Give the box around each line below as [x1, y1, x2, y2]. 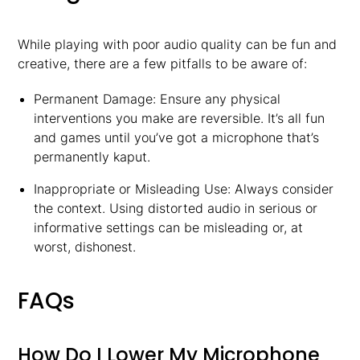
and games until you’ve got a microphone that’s [33, 129, 319, 145]
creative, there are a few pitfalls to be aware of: [18, 55, 308, 72]
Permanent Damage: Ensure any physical [33, 91, 280, 107]
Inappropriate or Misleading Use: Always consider [33, 181, 333, 197]
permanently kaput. [33, 149, 150, 165]
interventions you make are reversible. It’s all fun [33, 110, 325, 126]
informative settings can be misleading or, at [33, 219, 303, 235]
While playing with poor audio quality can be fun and [18, 36, 337, 52]
